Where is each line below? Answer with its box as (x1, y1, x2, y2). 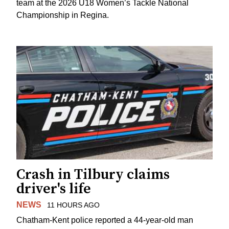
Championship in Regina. (16, 10, 109, 19)
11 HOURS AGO (47, 200, 100, 209)
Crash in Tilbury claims (16, 165, 170, 184)
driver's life (16, 179, 91, 198)
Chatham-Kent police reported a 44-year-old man (16, 216, 193, 225)
